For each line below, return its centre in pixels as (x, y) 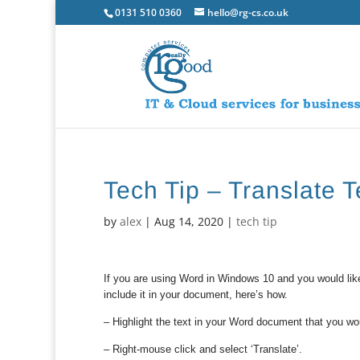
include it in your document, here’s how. (196, 295)
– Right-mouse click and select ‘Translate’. (203, 349)
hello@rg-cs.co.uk (248, 12)
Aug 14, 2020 (189, 221)
